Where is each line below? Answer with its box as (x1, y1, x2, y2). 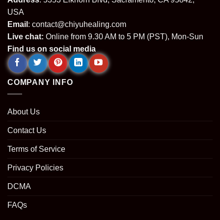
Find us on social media (7, 44, 96, 53)
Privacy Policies (7, 164, 63, 172)
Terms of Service (7, 145, 65, 154)
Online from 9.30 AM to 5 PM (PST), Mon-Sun (44, 32, 203, 41)
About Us (7, 108, 40, 116)
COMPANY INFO (7, 78, 73, 86)
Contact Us (7, 126, 46, 135)
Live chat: (7, 32, 44, 41)
